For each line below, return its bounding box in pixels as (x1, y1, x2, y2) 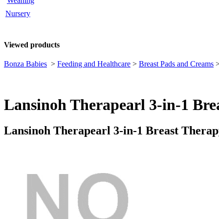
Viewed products (4, 40, 60, 49)
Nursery (5, 9, 30, 18)
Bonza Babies (4, 60, 47, 68)
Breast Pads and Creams (139, 60, 214, 68)
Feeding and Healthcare (57, 60, 131, 68)
